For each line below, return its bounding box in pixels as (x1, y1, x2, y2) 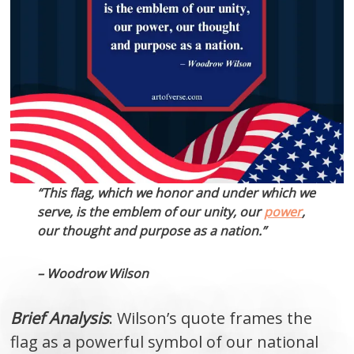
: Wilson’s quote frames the (109, 307, 313, 329)
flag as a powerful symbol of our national (10, 330, 319, 352)
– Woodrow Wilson (37, 264, 149, 282)
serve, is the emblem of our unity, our (37, 202, 265, 220)
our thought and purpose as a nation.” (37, 221, 267, 239)
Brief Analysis (10, 307, 110, 329)
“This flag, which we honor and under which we (37, 183, 316, 201)
